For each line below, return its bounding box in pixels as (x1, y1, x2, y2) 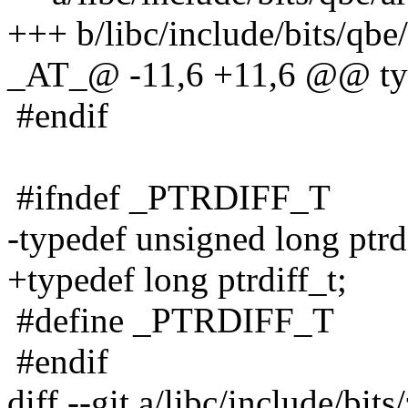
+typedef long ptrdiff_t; (7, 259, 347, 299)
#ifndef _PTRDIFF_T (7, 177, 331, 217)
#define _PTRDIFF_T (7, 300, 334, 340)
